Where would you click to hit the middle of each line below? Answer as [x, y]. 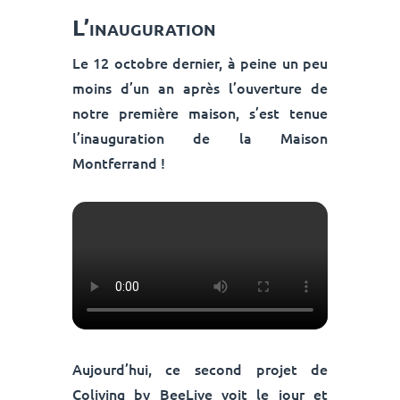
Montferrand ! [118, 163]
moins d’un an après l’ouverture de [200, 88]
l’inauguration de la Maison [200, 138]
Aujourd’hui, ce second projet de [200, 369]
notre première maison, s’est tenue [200, 113]
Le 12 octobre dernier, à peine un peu [200, 63]
